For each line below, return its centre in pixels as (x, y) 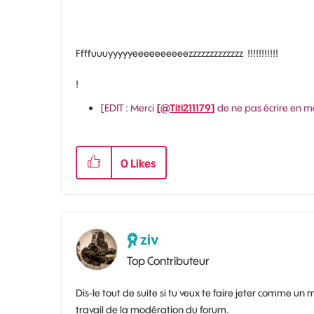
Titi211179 (190, 108)
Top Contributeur (168, 261)
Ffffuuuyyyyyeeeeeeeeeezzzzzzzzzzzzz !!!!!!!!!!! (177, 53)
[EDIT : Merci (128, 108)
